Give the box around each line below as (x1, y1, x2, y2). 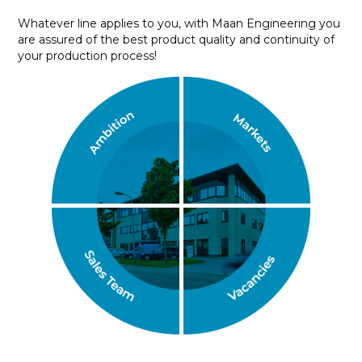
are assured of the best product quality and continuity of (18, 32, 335, 47)
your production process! (18, 48, 158, 63)
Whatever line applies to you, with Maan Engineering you (18, 15, 341, 31)
